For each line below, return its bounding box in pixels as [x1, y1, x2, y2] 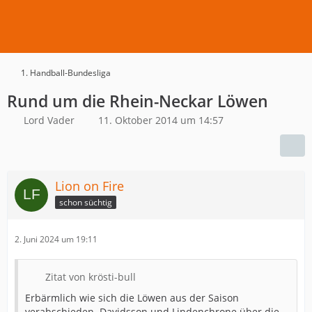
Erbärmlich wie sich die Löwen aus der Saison [25, 291, 239, 304]
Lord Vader [24, 114, 75, 127]
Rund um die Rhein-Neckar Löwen [7, 90, 268, 112]
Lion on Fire [55, 178, 124, 194]
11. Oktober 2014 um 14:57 [98, 114, 224, 127]
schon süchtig [59, 196, 112, 208]
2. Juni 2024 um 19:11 [15, 233, 97, 245]
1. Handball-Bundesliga [21, 67, 111, 79]
